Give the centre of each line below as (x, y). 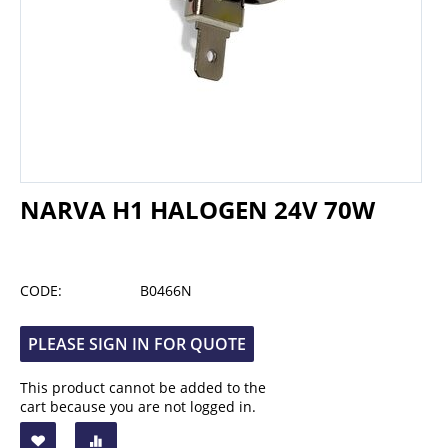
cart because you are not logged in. (138, 406)
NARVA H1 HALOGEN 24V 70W (197, 209)
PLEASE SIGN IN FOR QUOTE (137, 344)
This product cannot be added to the (143, 387)
